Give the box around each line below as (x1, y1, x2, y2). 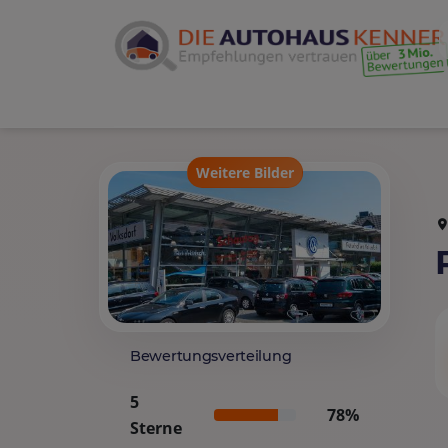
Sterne (130, 417, 182, 440)
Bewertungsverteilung (130, 347, 292, 366)
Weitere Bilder (195, 163, 294, 182)
